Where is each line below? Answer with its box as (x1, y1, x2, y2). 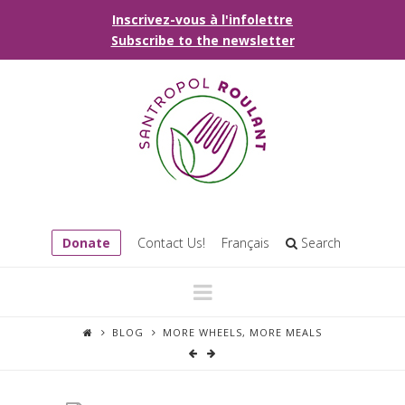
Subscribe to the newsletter (110, 32, 295, 49)
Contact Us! (137, 233, 206, 251)
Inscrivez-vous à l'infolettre (112, 11, 293, 28)
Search (297, 233, 342, 251)
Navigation (211, 275, 311, 306)
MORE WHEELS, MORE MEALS (162, 325, 322, 340)
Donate (61, 233, 110, 251)
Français (221, 233, 270, 251)
